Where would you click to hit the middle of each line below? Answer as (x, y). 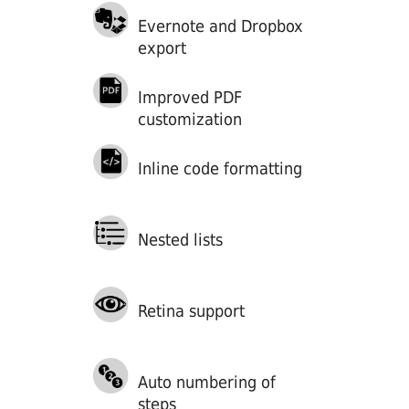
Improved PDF (189, 97)
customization (189, 119)
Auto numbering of (206, 382)
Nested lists (180, 239)
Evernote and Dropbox (220, 26)
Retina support (191, 310)
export (162, 47)
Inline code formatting (220, 168)
